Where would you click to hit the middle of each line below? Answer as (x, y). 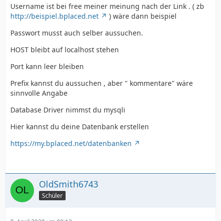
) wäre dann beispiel (142, 16)
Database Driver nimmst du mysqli (68, 110)
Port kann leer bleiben (47, 67)
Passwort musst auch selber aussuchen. (77, 33)
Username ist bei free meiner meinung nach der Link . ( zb (107, 6)
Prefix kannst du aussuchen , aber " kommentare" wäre (102, 83)
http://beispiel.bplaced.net (55, 16)
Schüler (52, 196)
